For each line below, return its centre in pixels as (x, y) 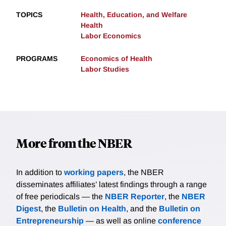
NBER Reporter (135, 197)
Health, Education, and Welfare (134, 15)
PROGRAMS (37, 59)
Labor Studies (105, 69)
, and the (143, 209)
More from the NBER (74, 143)
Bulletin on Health (92, 209)
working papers (94, 173)
